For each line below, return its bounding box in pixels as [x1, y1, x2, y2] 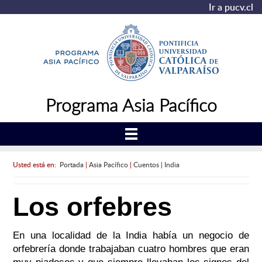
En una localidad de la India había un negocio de [12, 230, 250, 242]
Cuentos [133, 159, 159, 169]
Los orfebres [12, 192, 172, 222]
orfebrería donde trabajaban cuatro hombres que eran [12, 243, 250, 255]
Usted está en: [12, 159, 60, 169]
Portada [59, 159, 84, 169]
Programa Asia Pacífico [45, 93, 217, 116]
